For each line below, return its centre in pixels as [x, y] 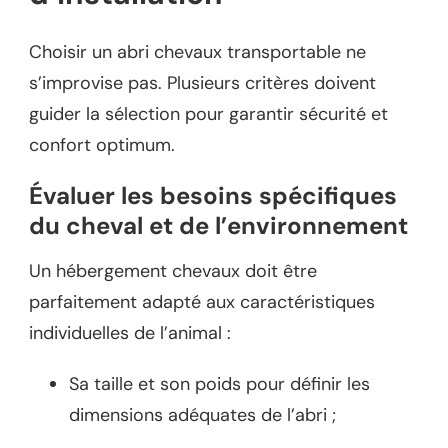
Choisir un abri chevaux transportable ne [197, 51]
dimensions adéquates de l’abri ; [202, 415]
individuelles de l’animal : [130, 333]
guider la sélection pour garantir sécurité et [208, 113]
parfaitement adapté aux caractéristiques [202, 302]
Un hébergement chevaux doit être [173, 271]
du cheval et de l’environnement [218, 225]
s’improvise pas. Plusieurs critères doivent [202, 82]
